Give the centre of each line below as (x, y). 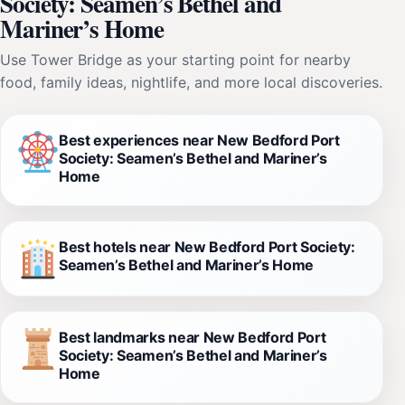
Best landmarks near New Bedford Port (193, 337)
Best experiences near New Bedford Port (199, 140)
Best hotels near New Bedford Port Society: (207, 246)
